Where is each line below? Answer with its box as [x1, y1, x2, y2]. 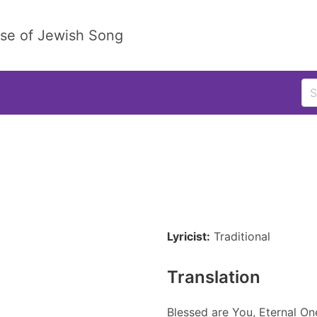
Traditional [214, 229, 270, 243]
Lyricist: [167, 229, 210, 243]
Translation [167, 267, 260, 287]
